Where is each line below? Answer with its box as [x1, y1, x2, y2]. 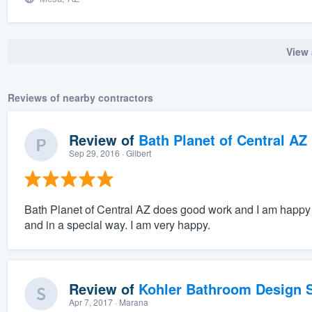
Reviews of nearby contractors [7, 91, 153, 105]
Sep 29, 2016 [68, 147, 120, 159]
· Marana [112, 296, 148, 309]
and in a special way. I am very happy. [24, 217, 210, 233]
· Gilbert [119, 147, 151, 159]
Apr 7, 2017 [68, 296, 113, 309]
